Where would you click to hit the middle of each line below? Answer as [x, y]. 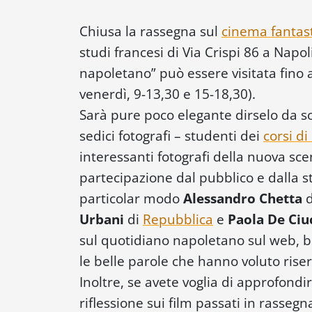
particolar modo [131, 198]
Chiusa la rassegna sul [150, 31]
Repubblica [178, 219]
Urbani [102, 219]
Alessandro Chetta [243, 198]
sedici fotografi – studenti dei [171, 135]
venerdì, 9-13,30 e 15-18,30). [167, 93]
